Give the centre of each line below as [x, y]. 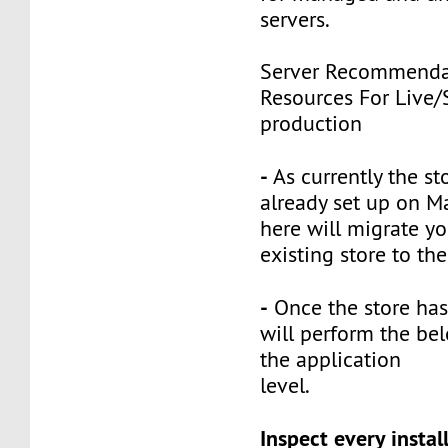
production [311, 124]
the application [331, 360]
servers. [295, 20]
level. [285, 386]
